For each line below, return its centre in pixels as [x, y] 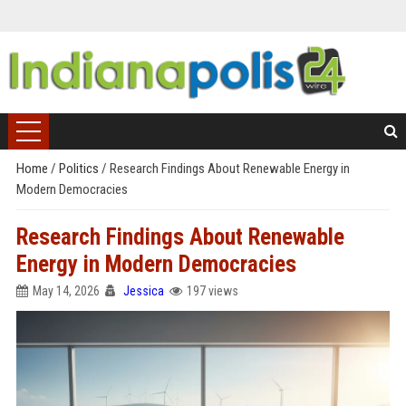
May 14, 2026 [66, 291]
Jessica [143, 291]
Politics [80, 169]
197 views [212, 291]
